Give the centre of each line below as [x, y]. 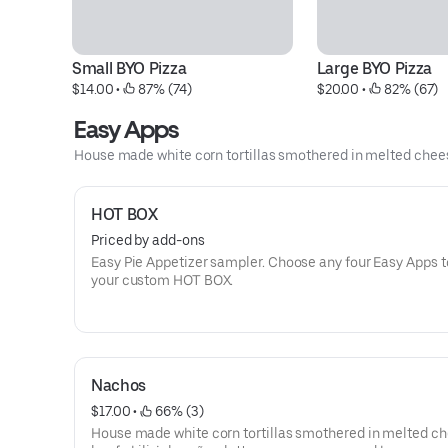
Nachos [119, 385]
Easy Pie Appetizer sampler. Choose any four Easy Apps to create [179, 262]
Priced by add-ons [148, 240]
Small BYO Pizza [129, 68]
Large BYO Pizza [374, 68]
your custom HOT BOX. [162, 280]
